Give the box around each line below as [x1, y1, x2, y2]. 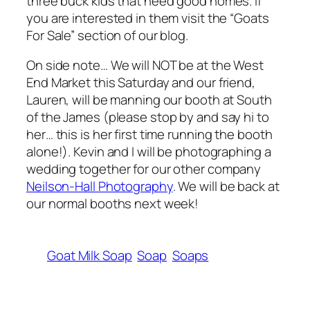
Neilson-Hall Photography [26, 177, 173, 196]
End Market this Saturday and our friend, [26, 73, 255, 92]
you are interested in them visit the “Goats [26, 8, 269, 27]
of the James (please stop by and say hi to [26, 108, 269, 127]
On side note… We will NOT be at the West [26, 56, 264, 75]
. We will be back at [172, 177, 280, 196]
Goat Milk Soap [47, 246, 132, 265]
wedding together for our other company [26, 160, 262, 179]
